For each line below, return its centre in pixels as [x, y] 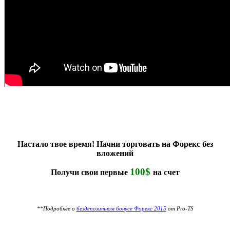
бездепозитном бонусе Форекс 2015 [121, 208]
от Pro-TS [180, 208]
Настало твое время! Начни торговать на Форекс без [115, 144]
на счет [166, 172]
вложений [115, 153]
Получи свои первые [90, 172]
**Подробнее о [56, 208]
